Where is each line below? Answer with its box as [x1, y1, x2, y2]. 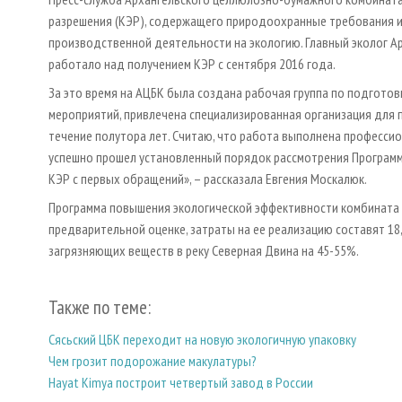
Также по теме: [48, 295, 151, 320]
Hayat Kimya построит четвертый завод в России [48, 372, 313, 391]
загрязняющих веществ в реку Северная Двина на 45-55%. [48, 241, 359, 260]
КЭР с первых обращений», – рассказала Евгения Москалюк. [48, 170, 367, 188]
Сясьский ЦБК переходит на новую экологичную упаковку [48, 329, 356, 348]
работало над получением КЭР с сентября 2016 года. [48, 55, 336, 74]
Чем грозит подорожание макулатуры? [48, 351, 257, 370]
